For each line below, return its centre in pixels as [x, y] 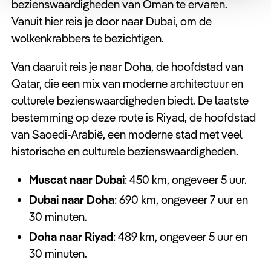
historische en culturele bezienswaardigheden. [125, 151]
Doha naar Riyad [71, 236]
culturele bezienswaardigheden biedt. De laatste [130, 100]
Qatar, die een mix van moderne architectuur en [128, 83]
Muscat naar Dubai [77, 179]
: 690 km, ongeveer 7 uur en [181, 199]
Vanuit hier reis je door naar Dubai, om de [112, 21]
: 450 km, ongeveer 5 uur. [185, 179]
